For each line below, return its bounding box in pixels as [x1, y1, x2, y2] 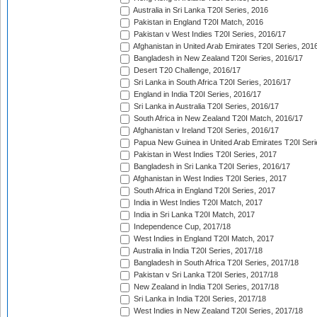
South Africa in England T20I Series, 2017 [132, 186, 275, 195]
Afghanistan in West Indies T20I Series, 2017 [132, 174, 287, 183]
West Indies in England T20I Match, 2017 [132, 234, 274, 243]
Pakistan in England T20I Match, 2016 [132, 18, 263, 27]
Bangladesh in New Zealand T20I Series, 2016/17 [132, 54, 303, 63]
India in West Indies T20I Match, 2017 [132, 198, 263, 207]
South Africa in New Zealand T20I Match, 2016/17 [132, 114, 303, 123]
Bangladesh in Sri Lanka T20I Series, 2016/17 [132, 162, 290, 171]
